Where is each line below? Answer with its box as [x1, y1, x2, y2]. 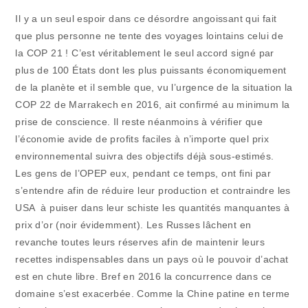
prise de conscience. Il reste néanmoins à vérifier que [15, 116, 263, 128]
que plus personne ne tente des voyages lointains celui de [15, 30, 284, 42]
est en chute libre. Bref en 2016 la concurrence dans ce [15, 271, 272, 283]
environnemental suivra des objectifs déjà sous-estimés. [15, 151, 274, 162]
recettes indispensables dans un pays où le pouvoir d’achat [15, 254, 289, 265]
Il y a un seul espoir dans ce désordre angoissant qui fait [15, 13, 277, 25]
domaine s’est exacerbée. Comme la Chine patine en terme [15, 288, 290, 300]
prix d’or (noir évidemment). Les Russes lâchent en [15, 219, 252, 231]
